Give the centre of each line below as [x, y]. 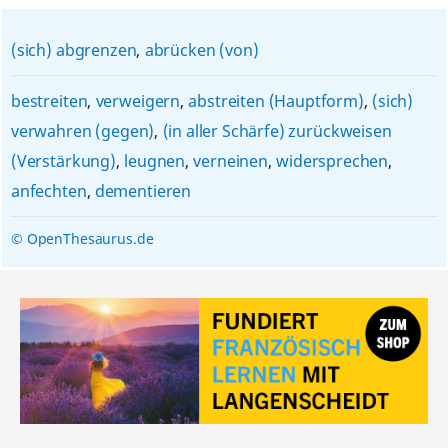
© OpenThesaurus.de [82, 238]
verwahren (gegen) [82, 131]
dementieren [143, 191]
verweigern [138, 101]
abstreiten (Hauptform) [276, 101]
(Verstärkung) [63, 161]
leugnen [155, 161]
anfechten [48, 191]
